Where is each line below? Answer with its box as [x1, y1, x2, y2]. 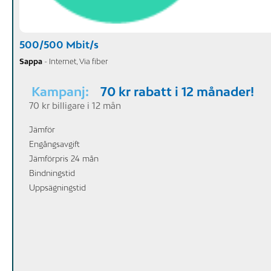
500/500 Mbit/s [19, 38, 99, 51]
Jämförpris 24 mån [29, 153, 99, 163]
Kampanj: [31, 83, 92, 99]
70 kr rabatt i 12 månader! [100, 83, 254, 99]
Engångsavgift [29, 139, 80, 149]
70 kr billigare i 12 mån [29, 100, 121, 111]
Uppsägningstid [29, 182, 86, 192]
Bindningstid [29, 168, 75, 178]
